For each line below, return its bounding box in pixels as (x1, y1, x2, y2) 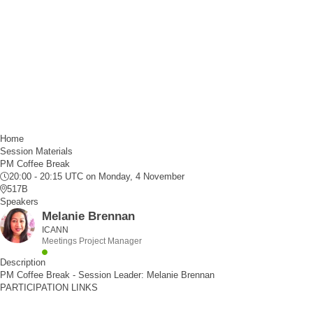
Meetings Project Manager (42, 236, 142, 246)
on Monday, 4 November (83, 171, 184, 182)
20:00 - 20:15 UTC (9, 171, 83, 182)
